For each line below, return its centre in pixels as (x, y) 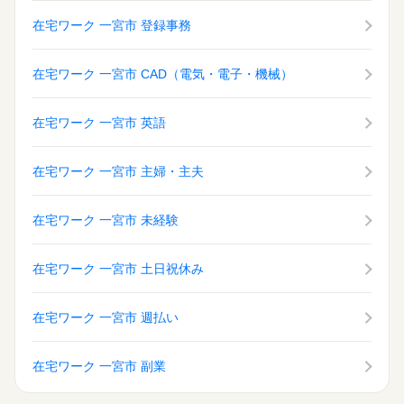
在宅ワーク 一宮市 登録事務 (112, 26)
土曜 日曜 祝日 (146, 61)
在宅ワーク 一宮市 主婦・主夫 (118, 172)
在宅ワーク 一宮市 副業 (99, 367)
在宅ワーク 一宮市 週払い (106, 318)
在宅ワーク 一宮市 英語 (99, 123)
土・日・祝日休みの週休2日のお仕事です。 (147, 86)
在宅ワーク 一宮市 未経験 (106, 220)
